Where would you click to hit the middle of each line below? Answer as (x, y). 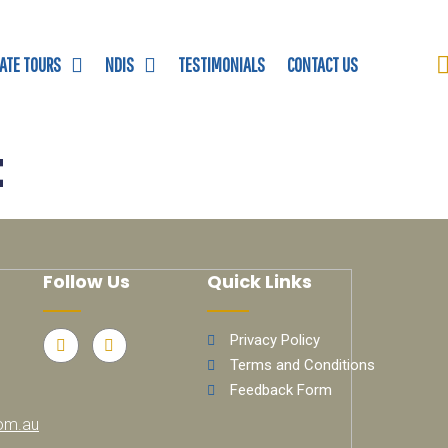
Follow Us (87, 281)
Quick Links (260, 281)
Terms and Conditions (302, 365)
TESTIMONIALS (221, 64)
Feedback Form (280, 390)
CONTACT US (322, 64)
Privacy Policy (274, 340)
